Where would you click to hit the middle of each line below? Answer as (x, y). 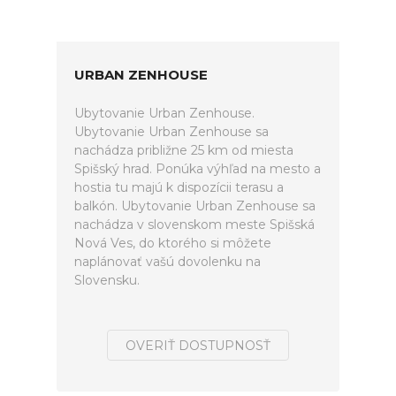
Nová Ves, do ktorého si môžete (173, 243)
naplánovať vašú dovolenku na (168, 262)
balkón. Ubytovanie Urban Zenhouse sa (195, 206)
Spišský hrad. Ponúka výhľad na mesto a (198, 169)
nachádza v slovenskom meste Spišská (194, 225)
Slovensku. (107, 280)
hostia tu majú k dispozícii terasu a (179, 187)
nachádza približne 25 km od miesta (184, 150)
